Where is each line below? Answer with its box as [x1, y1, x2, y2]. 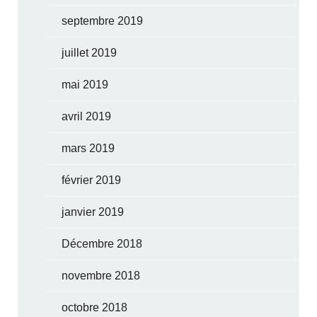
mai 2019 [62, 78, 109, 91]
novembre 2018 [62, 269, 141, 282]
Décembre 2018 [62, 237, 143, 250]
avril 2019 [62, 110, 112, 122]
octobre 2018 [62, 301, 128, 313]
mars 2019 [62, 142, 115, 154]
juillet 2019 [62, 46, 117, 59]
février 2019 [62, 173, 122, 186]
